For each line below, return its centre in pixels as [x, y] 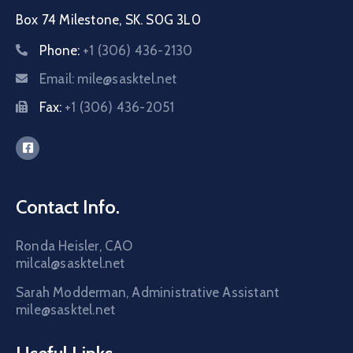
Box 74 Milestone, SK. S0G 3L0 [108, 19]
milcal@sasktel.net [71, 263]
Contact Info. [68, 206]
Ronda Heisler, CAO [74, 245]
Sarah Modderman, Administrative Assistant [148, 292]
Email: [59, 78]
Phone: [61, 50]
